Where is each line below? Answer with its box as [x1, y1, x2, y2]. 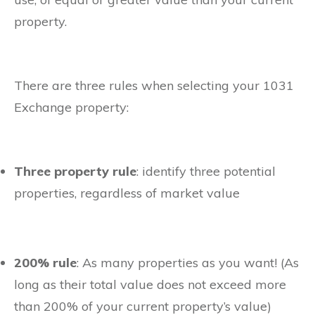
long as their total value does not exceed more [14, 276, 286, 293]
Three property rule [14, 163, 136, 180]
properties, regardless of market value [14, 185, 240, 202]
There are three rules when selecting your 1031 [14, 77, 294, 94]
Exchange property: [14, 99, 129, 116]
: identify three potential [136, 163, 276, 180]
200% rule [14, 255, 77, 271]
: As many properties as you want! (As [77, 255, 299, 271]
